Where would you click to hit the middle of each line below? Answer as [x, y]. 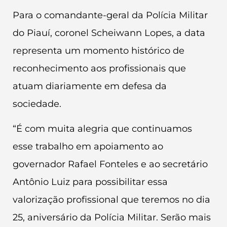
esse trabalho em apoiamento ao [88, 147]
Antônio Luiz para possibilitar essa [90, 182]
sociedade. [37, 104]
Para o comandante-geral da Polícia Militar [110, 15]
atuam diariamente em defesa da [90, 86]
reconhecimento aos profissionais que [99, 68]
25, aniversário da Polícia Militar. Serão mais [112, 218]
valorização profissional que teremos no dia [111, 200]
